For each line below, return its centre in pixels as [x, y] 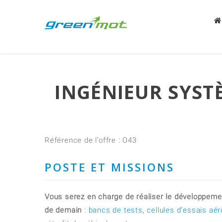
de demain [63, 210]
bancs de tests [115, 210]
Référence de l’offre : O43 [91, 140]
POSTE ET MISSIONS [110, 167]
